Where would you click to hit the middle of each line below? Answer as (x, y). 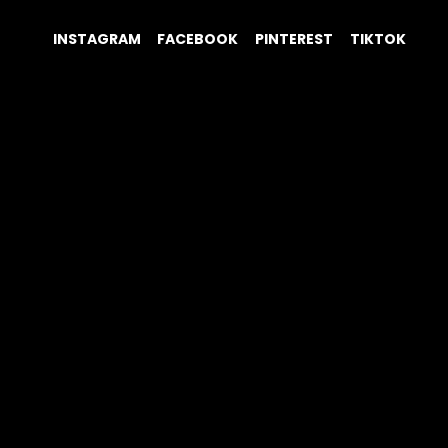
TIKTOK (377, 38)
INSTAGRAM (96, 38)
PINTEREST (294, 38)
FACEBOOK (198, 38)
